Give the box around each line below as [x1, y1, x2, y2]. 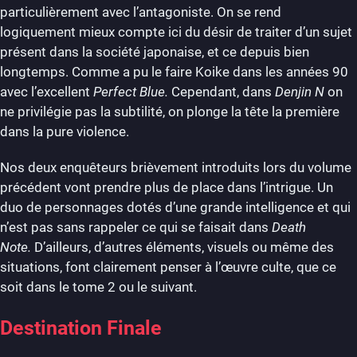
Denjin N [275, 83, 328, 100]
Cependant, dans [171, 83, 275, 100]
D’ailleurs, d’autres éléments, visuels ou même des [34, 238, 334, 255]
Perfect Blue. [93, 83, 171, 100]
